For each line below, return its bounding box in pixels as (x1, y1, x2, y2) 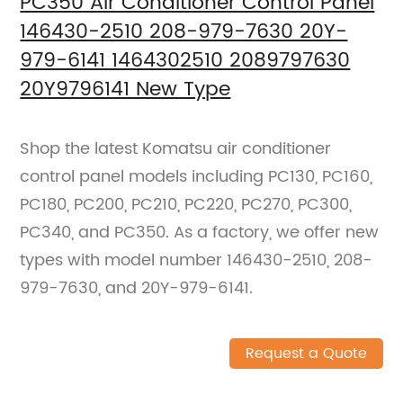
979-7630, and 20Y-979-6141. (20, 274, 254, 301)
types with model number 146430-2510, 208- (20, 246, 373, 273)
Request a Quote (245, 341, 367, 365)
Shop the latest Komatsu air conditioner (20, 135, 332, 162)
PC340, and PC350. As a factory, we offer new (20, 219, 380, 246)
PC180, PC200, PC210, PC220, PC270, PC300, (20, 191, 353, 218)
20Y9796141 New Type (20, 72, 231, 106)
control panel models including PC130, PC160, (20, 163, 373, 190)
